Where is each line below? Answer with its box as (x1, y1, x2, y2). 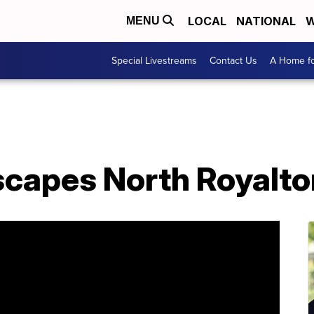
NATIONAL (236, 14, 296, 28)
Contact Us (210, 53, 257, 68)
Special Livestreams (111, 53, 197, 68)
